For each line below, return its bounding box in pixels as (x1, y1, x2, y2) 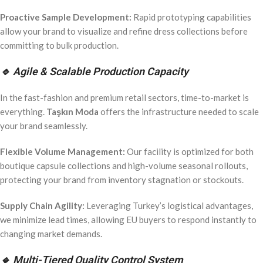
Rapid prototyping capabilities (131, 11, 251, 22)
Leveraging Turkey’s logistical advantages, (85, 200, 253, 211)
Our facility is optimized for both (125, 146, 254, 157)
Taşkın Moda (46, 106, 99, 117)
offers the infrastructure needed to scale (99, 106, 259, 117)
